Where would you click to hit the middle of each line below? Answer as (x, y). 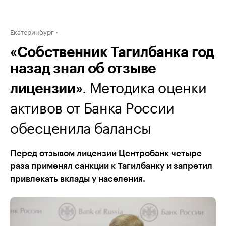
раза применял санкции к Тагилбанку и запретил (111, 166)
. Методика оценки (145, 86)
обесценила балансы (81, 126)
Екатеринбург (32, 31)
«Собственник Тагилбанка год (112, 52)
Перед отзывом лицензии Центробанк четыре (106, 154)
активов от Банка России (93, 106)
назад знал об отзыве (83, 69)
